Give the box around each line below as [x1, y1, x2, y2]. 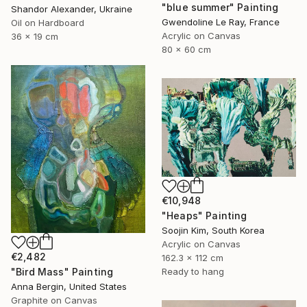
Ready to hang [162, 266, 224, 278]
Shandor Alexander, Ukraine [11, 3, 132, 15]
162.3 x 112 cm [162, 252, 223, 264]
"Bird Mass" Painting [11, 265, 114, 278]
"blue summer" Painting [162, 1, 279, 14]
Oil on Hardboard [11, 17, 84, 29]
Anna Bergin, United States [11, 280, 127, 292]
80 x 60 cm [162, 44, 211, 56]
